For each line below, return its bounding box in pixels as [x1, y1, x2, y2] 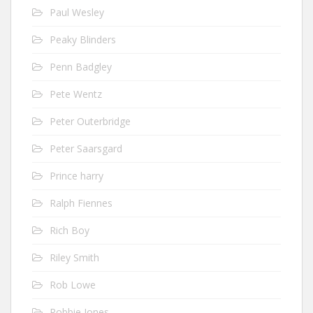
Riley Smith [50, 250, 99, 264]
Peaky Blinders [50, 32, 116, 46]
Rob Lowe [50, 277, 96, 291]
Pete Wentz [50, 87, 102, 101]
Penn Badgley [50, 59, 112, 73]
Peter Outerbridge [50, 114, 131, 128]
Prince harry [50, 168, 103, 182]
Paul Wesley [50, 5, 104, 19]
